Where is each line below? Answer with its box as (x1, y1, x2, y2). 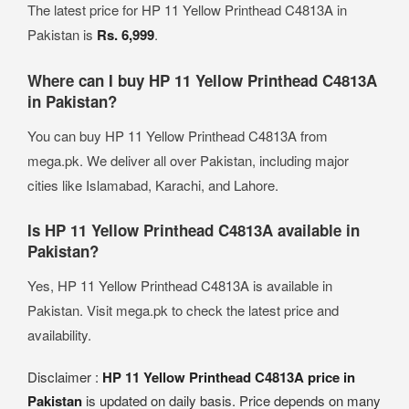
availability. (27, 325, 91, 345)
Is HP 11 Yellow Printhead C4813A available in (27, 219, 360, 242)
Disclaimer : (27, 367, 102, 387)
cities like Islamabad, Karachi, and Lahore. (27, 175, 278, 195)
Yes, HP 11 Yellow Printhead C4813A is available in (27, 276, 332, 296)
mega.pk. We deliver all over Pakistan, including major (27, 151, 349, 171)
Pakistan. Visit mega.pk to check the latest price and (27, 300, 339, 320)
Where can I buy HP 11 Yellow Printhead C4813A (27, 69, 377, 92)
